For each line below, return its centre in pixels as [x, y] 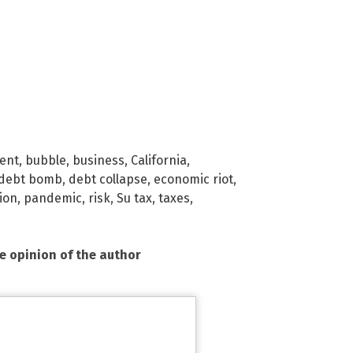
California [159, 160]
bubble [46, 160]
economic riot [193, 179]
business [98, 160]
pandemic [53, 198]
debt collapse [108, 179]
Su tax [134, 198]
